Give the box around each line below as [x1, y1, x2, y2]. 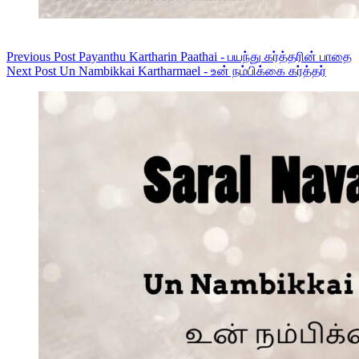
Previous [6, 49, 54, 63]
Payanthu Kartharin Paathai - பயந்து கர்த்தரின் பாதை [79, 49, 352, 63]
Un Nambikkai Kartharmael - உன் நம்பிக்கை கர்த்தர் [59, 63, 326, 78]
